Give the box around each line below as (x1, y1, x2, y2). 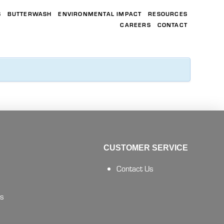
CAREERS (120, 20, 151, 28)
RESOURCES (148, 9, 187, 17)
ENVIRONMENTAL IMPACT (58, 9, 142, 17)
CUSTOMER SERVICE (103, 143, 188, 152)
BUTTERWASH (7, 9, 52, 17)
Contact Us (116, 163, 154, 174)
